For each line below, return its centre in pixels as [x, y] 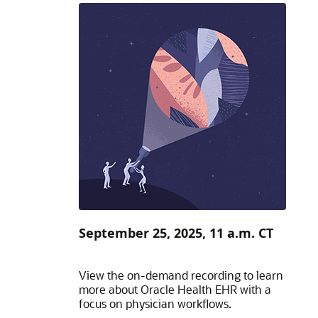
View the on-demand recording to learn [181, 275]
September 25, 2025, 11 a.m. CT [176, 233]
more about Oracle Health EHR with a [175, 289]
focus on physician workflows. [155, 303]
